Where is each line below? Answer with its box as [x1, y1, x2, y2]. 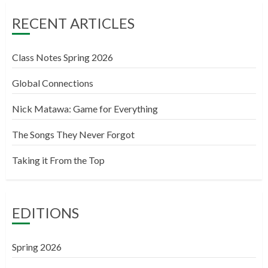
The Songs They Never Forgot [12, 129, 135, 140]
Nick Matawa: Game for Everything [12, 103, 158, 114]
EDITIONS [12, 204, 79, 221]
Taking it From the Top [12, 154, 105, 166]
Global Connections [12, 77, 93, 89]
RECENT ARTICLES [12, 14, 135, 32]
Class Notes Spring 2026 [12, 51, 113, 63]
